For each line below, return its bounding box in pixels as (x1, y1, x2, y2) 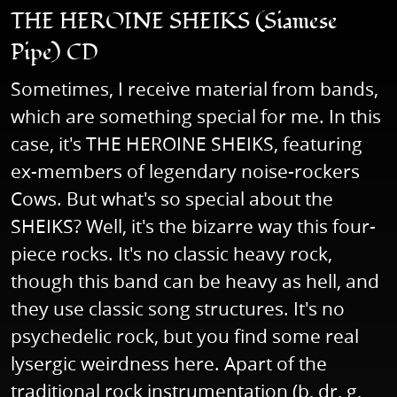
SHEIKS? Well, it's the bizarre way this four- (11, 214, 376, 239)
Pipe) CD (11, 37, 98, 69)
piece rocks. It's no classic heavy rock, (11, 241, 332, 267)
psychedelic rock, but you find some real (11, 323, 359, 349)
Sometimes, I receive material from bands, (11, 76, 378, 102)
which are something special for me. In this (11, 104, 381, 129)
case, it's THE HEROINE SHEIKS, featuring (11, 131, 362, 157)
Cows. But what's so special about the (11, 186, 333, 212)
